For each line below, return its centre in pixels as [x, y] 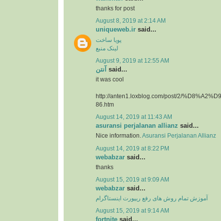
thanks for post [115, 9]
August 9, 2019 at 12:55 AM [132, 60]
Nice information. [119, 136]
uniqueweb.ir [116, 30]
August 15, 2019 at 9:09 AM [132, 179]
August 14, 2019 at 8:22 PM [132, 148]
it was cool [110, 79]
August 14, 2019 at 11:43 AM [134, 117]
